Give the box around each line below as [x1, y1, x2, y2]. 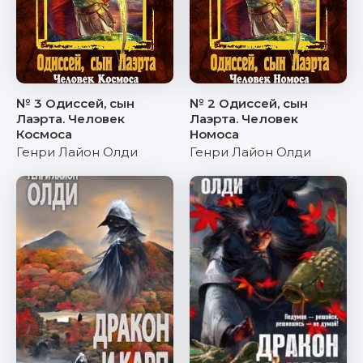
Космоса [16, 126, 72, 142]
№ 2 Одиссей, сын [190, 96, 308, 111]
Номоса [190, 126, 239, 142]
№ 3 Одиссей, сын [16, 96, 135, 111]
